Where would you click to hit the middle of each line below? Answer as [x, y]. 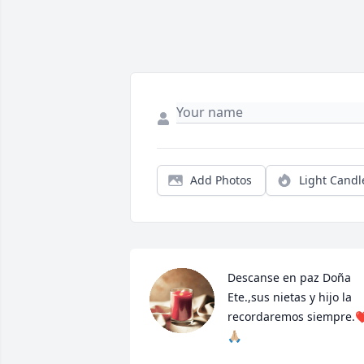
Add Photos [221, 180]
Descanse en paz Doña [289, 278]
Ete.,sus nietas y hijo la [290, 297]
